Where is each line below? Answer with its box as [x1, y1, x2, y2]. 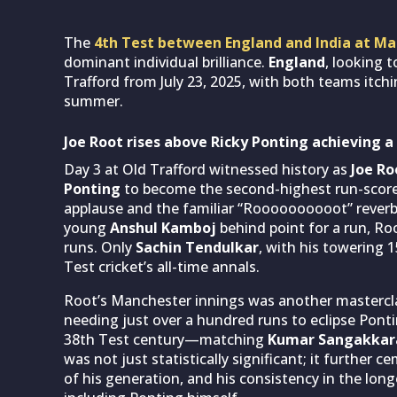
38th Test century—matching [64, 329, 268, 349]
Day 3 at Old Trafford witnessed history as [64, 159, 351, 179]
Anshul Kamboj [110, 217, 216, 237]
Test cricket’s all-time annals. [64, 256, 260, 276]
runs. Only [64, 237, 136, 257]
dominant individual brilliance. [64, 51, 269, 72]
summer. [64, 90, 123, 111]
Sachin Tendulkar [136, 237, 259, 257]
